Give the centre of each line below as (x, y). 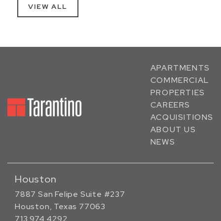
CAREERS (170, 105)
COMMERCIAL (180, 80)
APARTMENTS (180, 68)
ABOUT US (173, 129)
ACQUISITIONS (182, 117)
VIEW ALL (48, 6)
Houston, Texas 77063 (60, 206)
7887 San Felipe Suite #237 (70, 194)
